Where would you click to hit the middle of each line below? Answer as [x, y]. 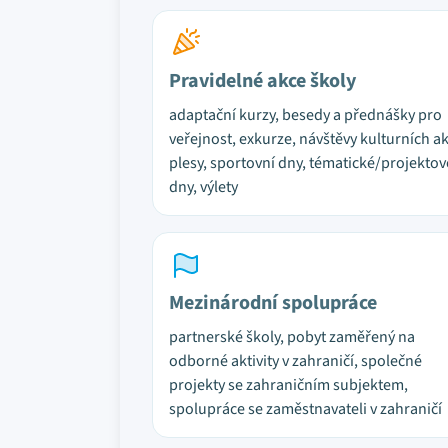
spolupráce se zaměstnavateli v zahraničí [305, 409]
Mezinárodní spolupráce [273, 303]
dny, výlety [203, 187]
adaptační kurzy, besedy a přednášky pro [305, 115]
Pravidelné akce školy [262, 81]
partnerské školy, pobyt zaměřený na [292, 337]
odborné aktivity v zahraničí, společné [295, 361]
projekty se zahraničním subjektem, [288, 385]
